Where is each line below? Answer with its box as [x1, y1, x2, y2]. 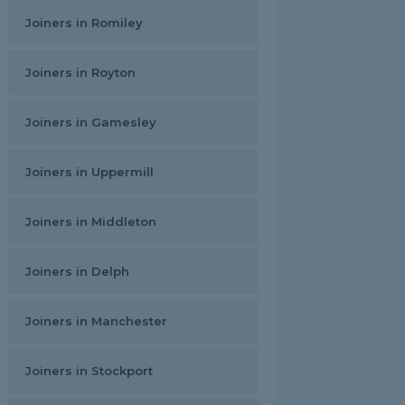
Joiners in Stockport [25, 363, 153, 378]
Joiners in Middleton [25, 214, 156, 229]
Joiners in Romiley [25, 15, 143, 30]
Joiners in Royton [25, 65, 136, 80]
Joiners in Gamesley [25, 115, 156, 129]
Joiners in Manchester [25, 314, 167, 328]
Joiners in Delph [25, 264, 129, 278]
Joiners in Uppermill [25, 165, 154, 179]
